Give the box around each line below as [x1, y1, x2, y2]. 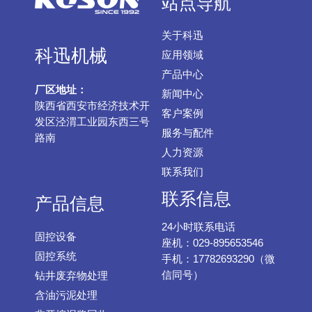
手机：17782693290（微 [161, 253, 275, 265]
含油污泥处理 [35, 289, 97, 301]
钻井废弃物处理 [35, 270, 108, 281]
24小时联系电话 [161, 221, 235, 233]
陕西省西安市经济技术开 [35, 100, 150, 112]
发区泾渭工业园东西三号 [35, 116, 150, 128]
